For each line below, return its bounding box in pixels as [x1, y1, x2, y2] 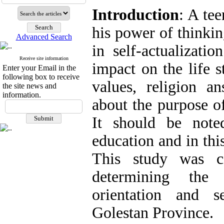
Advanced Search [15, 32, 72, 41]
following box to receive [2, 72, 79, 81]
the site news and [2, 81, 56, 90]
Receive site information [19, 55, 68, 61]
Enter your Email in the [2, 63, 76, 72]
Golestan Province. [92, 204, 213, 221]
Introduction [92, 6, 179, 23]
